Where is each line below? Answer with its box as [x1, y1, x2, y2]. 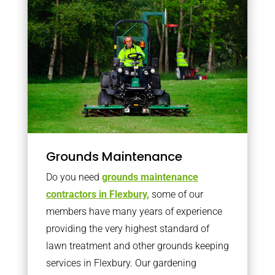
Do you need [45, 171, 102, 183]
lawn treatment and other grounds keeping [45, 240, 229, 252]
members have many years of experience [45, 206, 222, 217]
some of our [149, 188, 203, 200]
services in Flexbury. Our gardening [45, 257, 196, 269]
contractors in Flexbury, [45, 188, 149, 200]
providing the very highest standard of [45, 223, 209, 234]
